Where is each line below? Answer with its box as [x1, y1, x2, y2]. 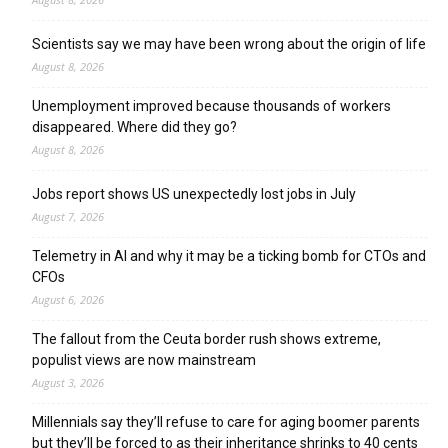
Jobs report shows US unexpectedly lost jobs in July [32, 185, 356, 202]
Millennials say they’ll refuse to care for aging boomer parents [32, 413, 420, 430]
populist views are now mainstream [32, 351, 256, 368]
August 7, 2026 [32, 208, 104, 224]
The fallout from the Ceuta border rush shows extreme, [32, 330, 381, 347]
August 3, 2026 [32, 374, 104, 390]
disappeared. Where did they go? [32, 118, 237, 135]
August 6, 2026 [32, 291, 104, 307]
